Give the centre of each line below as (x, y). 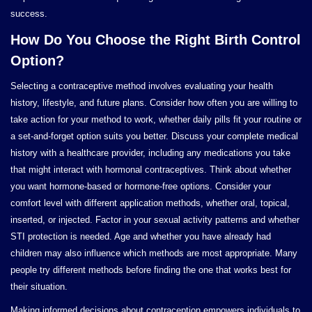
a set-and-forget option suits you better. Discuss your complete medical (154, 136)
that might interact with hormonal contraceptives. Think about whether (151, 170)
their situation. (39, 287)
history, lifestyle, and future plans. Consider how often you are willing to (154, 103)
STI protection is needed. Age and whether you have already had (141, 236)
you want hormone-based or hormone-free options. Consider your (141, 186)
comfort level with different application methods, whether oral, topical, (150, 203)
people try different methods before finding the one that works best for (151, 270)
